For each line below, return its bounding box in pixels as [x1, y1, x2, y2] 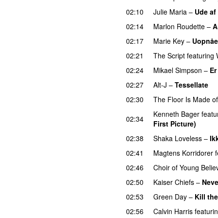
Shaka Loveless [153, 133, 202, 143]
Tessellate [175, 79, 208, 90]
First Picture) [153, 118, 196, 128]
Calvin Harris [153, 206, 193, 216]
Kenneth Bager [153, 109, 200, 119]
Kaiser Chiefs [153, 177, 194, 187]
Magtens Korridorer [153, 147, 213, 158]
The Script [153, 50, 185, 60]
